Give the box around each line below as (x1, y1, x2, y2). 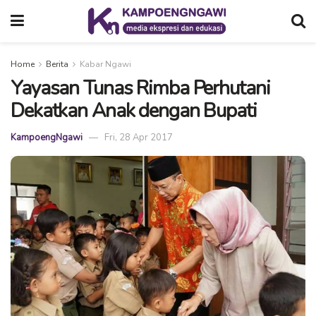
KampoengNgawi (11, 131, 83, 145)
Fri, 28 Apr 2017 (104, 131, 173, 145)
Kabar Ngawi (80, 59, 131, 70)
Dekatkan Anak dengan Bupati (11, 97, 257, 124)
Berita (46, 59, 68, 70)
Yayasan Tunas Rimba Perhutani (11, 75, 270, 102)
